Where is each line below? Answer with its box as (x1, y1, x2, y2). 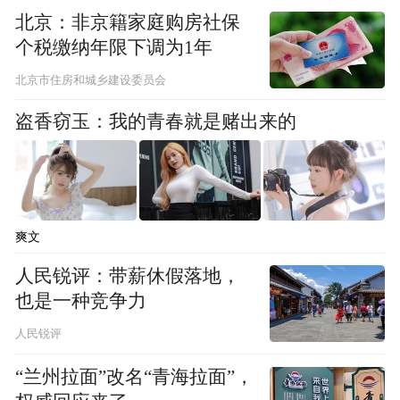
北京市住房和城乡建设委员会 (15, 74, 167, 87)
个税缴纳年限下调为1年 (15, 37, 213, 57)
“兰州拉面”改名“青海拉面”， (15, 367, 254, 387)
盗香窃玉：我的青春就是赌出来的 (15, 111, 297, 131)
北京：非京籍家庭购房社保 (15, 12, 241, 32)
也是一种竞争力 (15, 290, 147, 311)
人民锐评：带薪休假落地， (15, 265, 241, 286)
